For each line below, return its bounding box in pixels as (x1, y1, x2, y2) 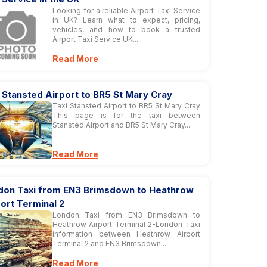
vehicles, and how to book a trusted (52, 25, 200, 34)
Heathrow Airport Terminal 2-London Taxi (52, 220, 200, 229)
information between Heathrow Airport (52, 229, 200, 238)
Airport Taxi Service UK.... (52, 35, 140, 44)
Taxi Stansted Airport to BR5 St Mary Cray (52, 101, 200, 110)
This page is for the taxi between (52, 111, 200, 120)
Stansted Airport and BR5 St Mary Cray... (52, 120, 190, 129)
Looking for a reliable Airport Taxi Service (52, 6, 200, 15)
